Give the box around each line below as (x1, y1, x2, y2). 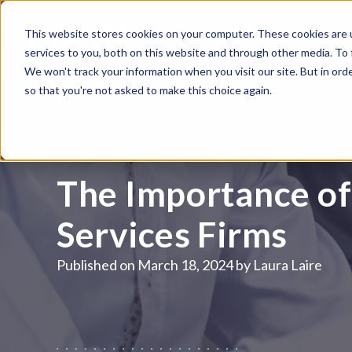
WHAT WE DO (176, 33, 255, 46)
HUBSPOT (288, 33, 343, 46)
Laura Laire (253, 256, 322, 273)
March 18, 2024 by (135, 256, 253, 273)
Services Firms (57, 214, 288, 255)
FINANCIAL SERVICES (57, 146, 174, 159)
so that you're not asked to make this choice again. (24, 82, 272, 97)
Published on (57, 256, 135, 273)
